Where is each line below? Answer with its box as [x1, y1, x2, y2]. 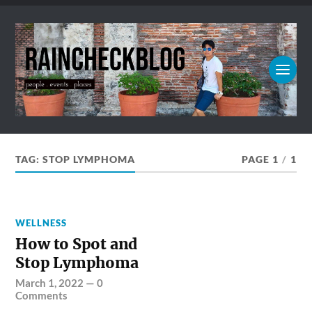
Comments [15, 289, 68, 302]
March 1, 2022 [15, 276, 84, 290]
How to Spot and [15, 235, 138, 254]
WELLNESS [15, 217, 68, 229]
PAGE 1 [241, 154, 279, 166]
